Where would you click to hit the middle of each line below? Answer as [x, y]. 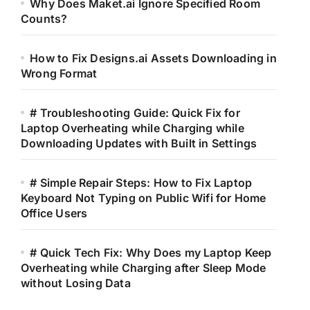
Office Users [54, 213]
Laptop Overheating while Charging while [133, 128]
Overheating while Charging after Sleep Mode [144, 268]
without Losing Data [76, 283]
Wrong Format [59, 73]
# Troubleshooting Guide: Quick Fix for [135, 113]
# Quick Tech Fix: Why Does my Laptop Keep [151, 253]
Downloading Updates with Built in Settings [139, 143]
